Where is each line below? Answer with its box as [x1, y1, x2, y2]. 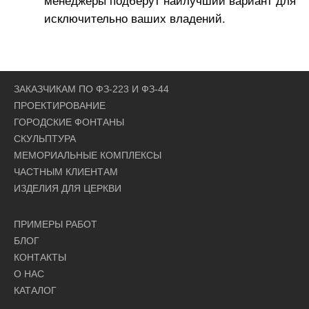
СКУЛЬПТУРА [14, 133, 76, 145]
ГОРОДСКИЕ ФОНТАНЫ [14, 117, 124, 128]
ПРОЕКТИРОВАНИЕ [14, 100, 106, 112]
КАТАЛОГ [14, 285, 57, 297]
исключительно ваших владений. [44, 9, 226, 27]
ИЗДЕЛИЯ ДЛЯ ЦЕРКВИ [14, 183, 121, 195]
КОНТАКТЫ [14, 252, 66, 263]
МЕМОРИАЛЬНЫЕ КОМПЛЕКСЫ [14, 150, 161, 161]
